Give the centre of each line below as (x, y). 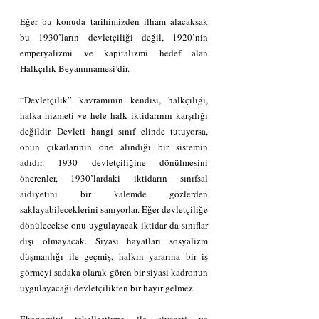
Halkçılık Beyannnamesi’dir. (75, 68)
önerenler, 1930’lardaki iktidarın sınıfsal (114, 178)
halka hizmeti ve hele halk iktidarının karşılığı (114, 115)
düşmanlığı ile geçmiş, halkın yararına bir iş (114, 256)
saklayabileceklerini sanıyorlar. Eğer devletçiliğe (114, 209)
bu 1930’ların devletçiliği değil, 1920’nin (114, 37)
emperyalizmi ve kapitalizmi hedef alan (114, 53)
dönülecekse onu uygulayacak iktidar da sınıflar (114, 225)
